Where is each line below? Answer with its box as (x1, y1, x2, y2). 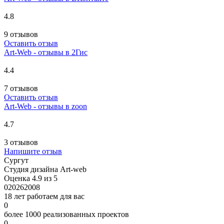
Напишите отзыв (4, 147, 62, 156)
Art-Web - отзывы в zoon (4, 102, 87, 111)
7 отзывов (4, 84, 38, 93)
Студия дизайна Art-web (4, 165, 86, 174)
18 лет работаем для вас (4, 192, 84, 201)
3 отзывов (4, 138, 38, 147)
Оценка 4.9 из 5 (4, 174, 57, 183)
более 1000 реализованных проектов (4, 210, 129, 219)
